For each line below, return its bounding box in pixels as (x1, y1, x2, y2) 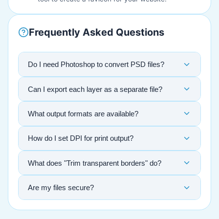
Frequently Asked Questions (29, 26, 164, 39)
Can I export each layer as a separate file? (28, 85, 163, 93)
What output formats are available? (28, 109, 139, 118)
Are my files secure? (28, 183, 94, 192)
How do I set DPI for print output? (28, 134, 134, 143)
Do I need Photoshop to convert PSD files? (28, 60, 165, 69)
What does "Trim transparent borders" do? (28, 158, 162, 167)
